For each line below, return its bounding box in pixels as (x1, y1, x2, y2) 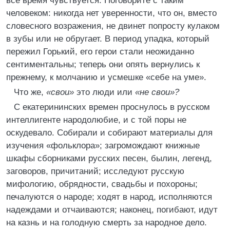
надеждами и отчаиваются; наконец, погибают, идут (6, 205, 218, 215)
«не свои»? (135, 87, 179, 97)
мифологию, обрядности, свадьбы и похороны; (6, 179, 198, 189)
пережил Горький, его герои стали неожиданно (6, 47, 194, 56)
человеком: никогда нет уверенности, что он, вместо (6, 8, 217, 18)
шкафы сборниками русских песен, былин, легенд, (6, 154, 212, 163)
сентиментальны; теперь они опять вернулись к (6, 60, 200, 69)
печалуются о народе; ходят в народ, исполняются (6, 192, 212, 202)
